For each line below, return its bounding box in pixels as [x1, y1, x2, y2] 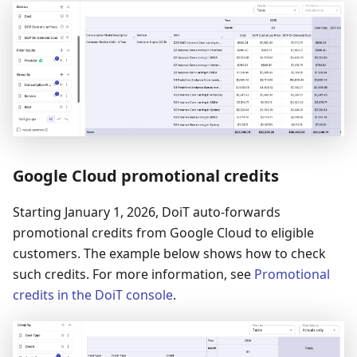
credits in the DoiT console [13, 285, 173, 304]
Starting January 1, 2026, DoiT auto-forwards [13, 202, 280, 221]
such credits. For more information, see [13, 265, 254, 283]
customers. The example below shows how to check [13, 244, 326, 262]
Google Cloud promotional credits [13, 164, 279, 186]
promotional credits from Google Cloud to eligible [13, 223, 314, 241]
